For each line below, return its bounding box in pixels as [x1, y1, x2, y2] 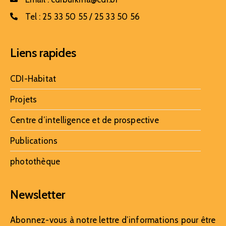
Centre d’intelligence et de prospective [10, 115, 159, 125]
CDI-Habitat [10, 73, 56, 84]
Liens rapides [10, 45, 76, 60]
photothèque [10, 156, 61, 166]
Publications [10, 135, 58, 146]
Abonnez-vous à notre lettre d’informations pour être [10, 214, 216, 225]
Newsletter [10, 187, 65, 202]
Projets [10, 94, 37, 104]
